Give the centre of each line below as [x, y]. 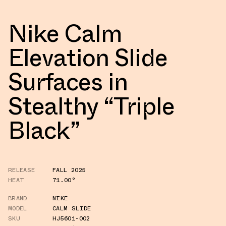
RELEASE [22, 170]
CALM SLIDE [72, 208]
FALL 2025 [69, 170]
